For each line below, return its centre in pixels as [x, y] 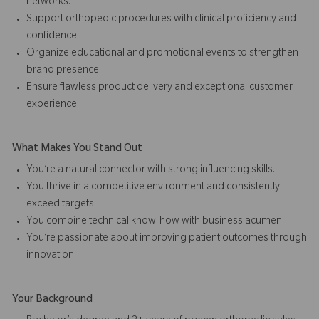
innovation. [51, 256]
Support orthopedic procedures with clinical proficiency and [161, 20]
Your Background [52, 300]
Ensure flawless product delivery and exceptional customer [159, 88]
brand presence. [64, 71]
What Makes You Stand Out [77, 149]
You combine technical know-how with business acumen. [155, 222]
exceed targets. [61, 205]
